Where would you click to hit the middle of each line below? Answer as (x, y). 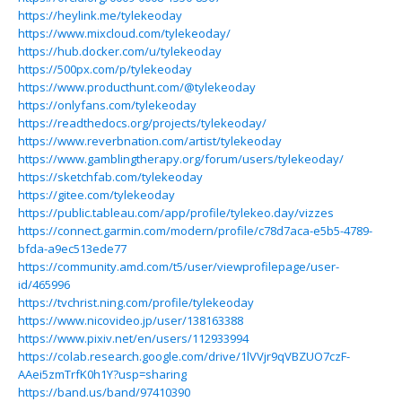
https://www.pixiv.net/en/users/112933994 (133, 338)
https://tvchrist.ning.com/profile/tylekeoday (136, 302)
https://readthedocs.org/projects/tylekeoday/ (142, 123)
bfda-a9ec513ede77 (72, 249)
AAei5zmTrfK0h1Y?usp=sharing (102, 374)
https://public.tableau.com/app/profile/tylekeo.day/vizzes (176, 213)
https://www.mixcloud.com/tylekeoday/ (124, 33)
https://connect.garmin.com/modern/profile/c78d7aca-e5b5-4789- (195, 231)
